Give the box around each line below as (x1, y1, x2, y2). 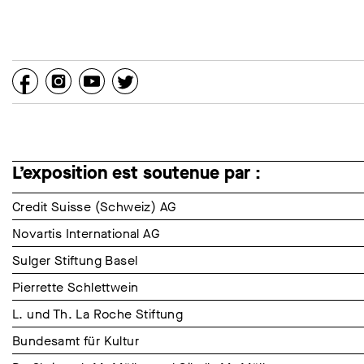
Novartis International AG (12, 225, 159, 243)
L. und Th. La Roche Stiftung (12, 305, 184, 323)
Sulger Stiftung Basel (12, 252, 138, 270)
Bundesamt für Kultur (12, 332, 139, 350)
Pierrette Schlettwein (12, 279, 139, 297)
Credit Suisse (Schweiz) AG (12, 198, 176, 216)
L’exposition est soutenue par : (12, 161, 261, 185)
